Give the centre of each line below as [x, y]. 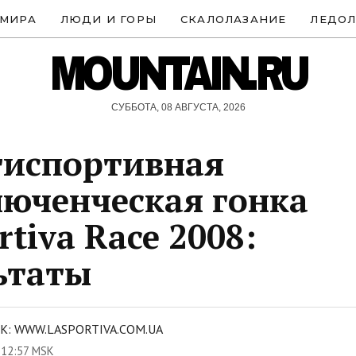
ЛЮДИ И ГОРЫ [108, 19]
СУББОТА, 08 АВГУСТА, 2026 [178, 107]
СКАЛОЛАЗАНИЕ [234, 19]
